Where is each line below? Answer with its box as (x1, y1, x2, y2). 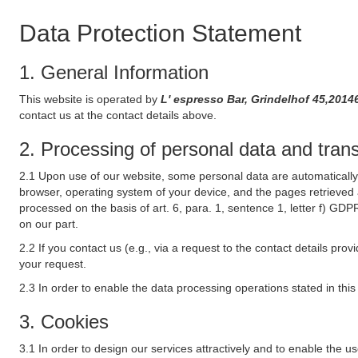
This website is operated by (19, 93, 161, 105)
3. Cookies (19, 311, 109, 332)
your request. (19, 257, 86, 270)
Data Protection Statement (19, 20, 301, 46)
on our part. (19, 217, 78, 230)
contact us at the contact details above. (19, 109, 217, 121)
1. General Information (19, 62, 209, 83)
